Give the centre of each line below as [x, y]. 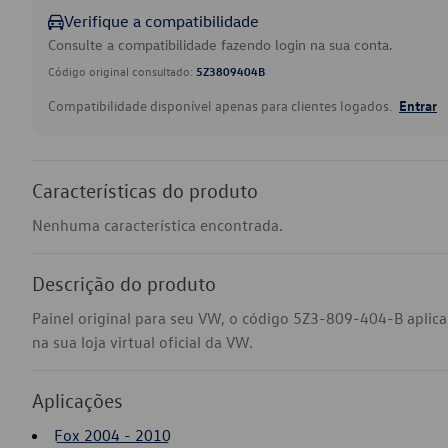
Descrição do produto [124, 283]
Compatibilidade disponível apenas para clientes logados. [221, 105]
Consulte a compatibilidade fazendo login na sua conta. [220, 44]
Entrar [418, 105]
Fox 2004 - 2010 [112, 435]
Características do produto [145, 190]
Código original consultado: [122, 71]
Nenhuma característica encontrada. [157, 225]
